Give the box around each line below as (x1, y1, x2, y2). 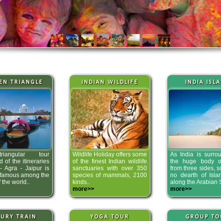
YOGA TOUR (90, 214, 129, 220)
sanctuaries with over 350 (73, 164, 147, 172)
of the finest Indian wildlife (73, 157, 147, 165)
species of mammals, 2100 (73, 171, 147, 179)
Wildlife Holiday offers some (73, 150, 147, 158)
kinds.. (73, 178, 90, 185)
